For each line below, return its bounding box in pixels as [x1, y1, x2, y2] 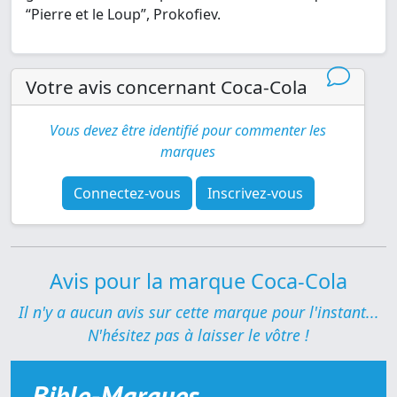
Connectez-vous [73, 183, 181, 204]
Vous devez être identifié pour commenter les [50, 121, 326, 141]
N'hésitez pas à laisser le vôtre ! [88, 324, 309, 346]
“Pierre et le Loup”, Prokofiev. [26, 4, 221, 25]
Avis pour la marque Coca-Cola [50, 267, 347, 296]
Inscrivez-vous [206, 183, 303, 204]
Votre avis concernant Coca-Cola [26, 74, 307, 100]
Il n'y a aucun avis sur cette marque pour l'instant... [18, 301, 379, 323]
